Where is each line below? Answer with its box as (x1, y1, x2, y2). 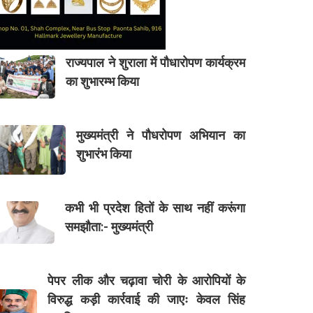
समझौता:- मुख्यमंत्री (65, 219, 154, 234)
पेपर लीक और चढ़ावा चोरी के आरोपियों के (48, 272, 245, 288)
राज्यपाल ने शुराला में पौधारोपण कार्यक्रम (66, 54, 245, 70)
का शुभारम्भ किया (66, 73, 140, 89)
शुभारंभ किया (76, 146, 132, 161)
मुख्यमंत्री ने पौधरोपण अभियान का (76, 127, 245, 143)
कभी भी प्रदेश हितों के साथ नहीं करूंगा (65, 200, 245, 215)
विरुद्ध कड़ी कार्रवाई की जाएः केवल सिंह (48, 291, 245, 307)
